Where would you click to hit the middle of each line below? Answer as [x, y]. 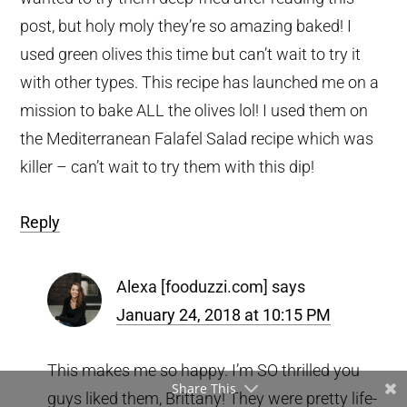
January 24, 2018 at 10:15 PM [224, 314]
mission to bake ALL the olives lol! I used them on [194, 110]
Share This [203, 388]
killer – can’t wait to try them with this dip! [168, 166]
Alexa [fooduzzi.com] [193, 286]
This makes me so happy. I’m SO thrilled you [204, 370]
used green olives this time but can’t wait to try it [191, 54]
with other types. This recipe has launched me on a [200, 82]
